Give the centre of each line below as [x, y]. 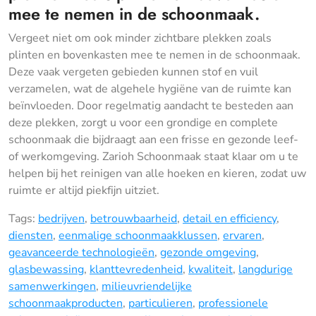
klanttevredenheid [136, 269]
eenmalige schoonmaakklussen [138, 235]
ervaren [242, 235]
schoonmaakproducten [66, 303]
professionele [233, 303]
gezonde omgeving [208, 252]
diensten [31, 235]
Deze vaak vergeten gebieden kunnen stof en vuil [133, 72]
